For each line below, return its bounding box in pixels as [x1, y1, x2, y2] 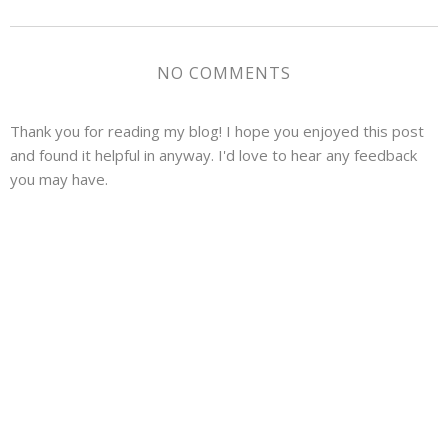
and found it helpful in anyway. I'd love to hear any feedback [10, 145, 417, 166]
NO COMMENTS [157, 62, 291, 85]
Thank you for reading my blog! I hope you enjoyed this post [10, 121, 424, 142]
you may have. [10, 169, 108, 190]
